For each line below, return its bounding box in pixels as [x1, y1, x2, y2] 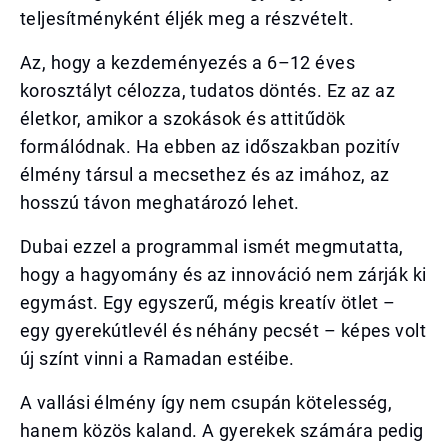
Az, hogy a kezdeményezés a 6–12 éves [20, 52, 356, 73]
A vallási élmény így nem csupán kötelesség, [20, 392, 393, 413]
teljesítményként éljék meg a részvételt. [20, 8, 355, 29]
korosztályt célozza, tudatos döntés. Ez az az [20, 80, 396, 101]
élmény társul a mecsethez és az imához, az [20, 164, 390, 185]
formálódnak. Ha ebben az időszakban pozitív [20, 136, 401, 157]
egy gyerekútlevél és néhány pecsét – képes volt [20, 320, 427, 341]
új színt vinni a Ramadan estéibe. [20, 348, 295, 369]
